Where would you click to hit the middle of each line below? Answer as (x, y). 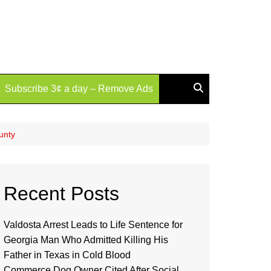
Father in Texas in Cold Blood (67, 255)
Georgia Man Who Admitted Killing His (86, 240)
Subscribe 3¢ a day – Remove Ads (79, 89)
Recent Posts (61, 194)
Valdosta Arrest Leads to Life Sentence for (93, 225)
